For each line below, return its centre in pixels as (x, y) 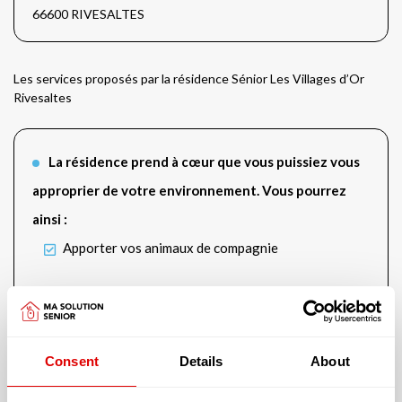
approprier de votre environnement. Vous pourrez (189, 190)
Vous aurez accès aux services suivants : (174, 294)
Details (201, 361)
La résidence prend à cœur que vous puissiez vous (204, 162)
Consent (72, 361)
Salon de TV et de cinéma (135, 323)
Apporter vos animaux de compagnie (169, 248)
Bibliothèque (100, 354)
